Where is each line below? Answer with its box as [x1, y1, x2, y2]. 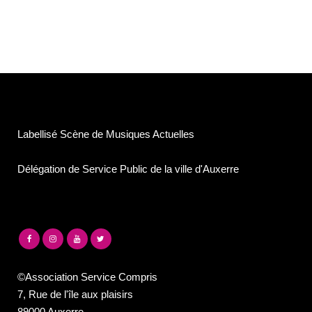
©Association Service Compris [17, 271, 157, 283]
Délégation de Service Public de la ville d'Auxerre [17, 162, 239, 175]
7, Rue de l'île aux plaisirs [17, 288, 133, 301]
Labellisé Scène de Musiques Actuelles [17, 127, 194, 140]
